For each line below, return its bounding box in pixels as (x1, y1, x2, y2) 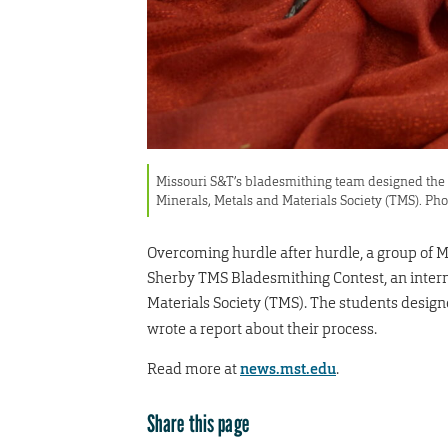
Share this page (147, 408, 249, 438)
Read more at (147, 358, 240, 378)
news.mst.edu (240, 358, 336, 379)
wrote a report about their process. (147, 318, 377, 338)
